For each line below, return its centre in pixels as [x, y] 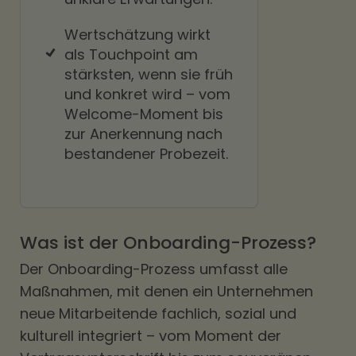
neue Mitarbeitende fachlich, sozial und [158, 313]
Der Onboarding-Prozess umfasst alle [154, 269]
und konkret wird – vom [147, 94]
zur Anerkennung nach [143, 134]
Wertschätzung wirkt [137, 35]
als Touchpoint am [131, 54]
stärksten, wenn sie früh [149, 74]
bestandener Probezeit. [146, 154]
